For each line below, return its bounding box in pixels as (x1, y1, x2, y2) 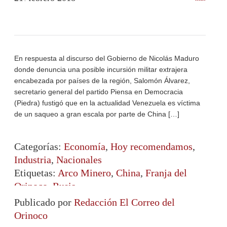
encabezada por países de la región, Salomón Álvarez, (14, 77, 190, 85)
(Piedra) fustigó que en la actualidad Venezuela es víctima (14, 99, 200, 107)
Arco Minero (58, 167, 111, 178)
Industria (14, 154, 51, 165)
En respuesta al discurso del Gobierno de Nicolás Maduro (14, 54, 199, 62)
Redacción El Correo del (74, 197, 175, 208)
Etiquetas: (14, 167, 58, 178)
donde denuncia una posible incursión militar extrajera (14, 65, 187, 73)
